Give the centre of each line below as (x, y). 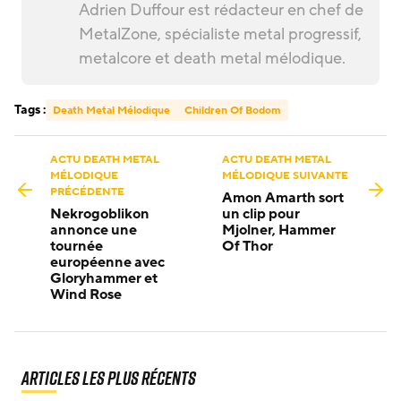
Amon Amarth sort (283, 197)
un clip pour (261, 213)
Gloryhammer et (104, 278)
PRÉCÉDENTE (87, 191)
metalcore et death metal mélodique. (212, 58)
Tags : (30, 109)
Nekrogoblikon (100, 213)
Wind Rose (86, 294)
